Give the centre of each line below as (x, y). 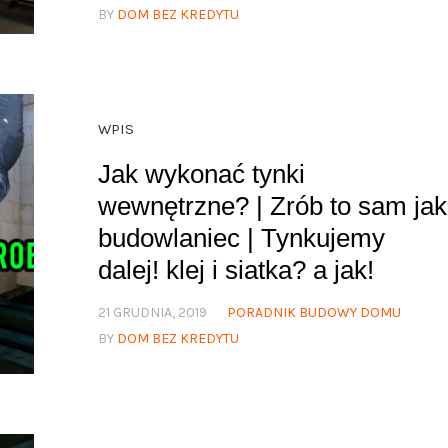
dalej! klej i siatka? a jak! (235, 270)
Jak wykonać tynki (201, 174)
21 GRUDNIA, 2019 (152, 313)
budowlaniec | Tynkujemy (241, 238)
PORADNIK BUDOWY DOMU (313, 313)
